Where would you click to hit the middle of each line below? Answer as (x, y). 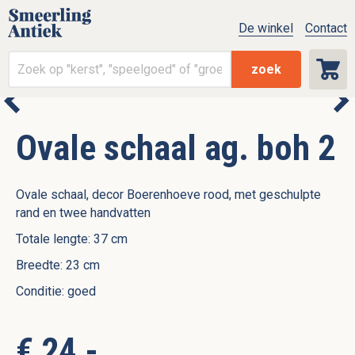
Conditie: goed (56, 292)
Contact (326, 29)
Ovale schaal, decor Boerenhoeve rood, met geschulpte (168, 195)
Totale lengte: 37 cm (72, 239)
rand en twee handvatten (83, 213)
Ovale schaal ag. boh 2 (176, 148)
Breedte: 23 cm (58, 265)
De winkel (266, 29)
